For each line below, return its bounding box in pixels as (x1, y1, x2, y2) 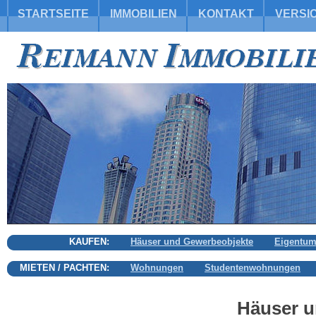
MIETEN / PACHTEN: (20, 262, 109, 273)
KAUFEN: (69, 236, 109, 247)
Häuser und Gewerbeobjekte (130, 236, 253, 247)
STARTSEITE (18, 8, 89, 20)
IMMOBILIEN (110, 8, 177, 20)
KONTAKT (198, 8, 254, 20)
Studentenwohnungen (205, 262, 300, 273)
